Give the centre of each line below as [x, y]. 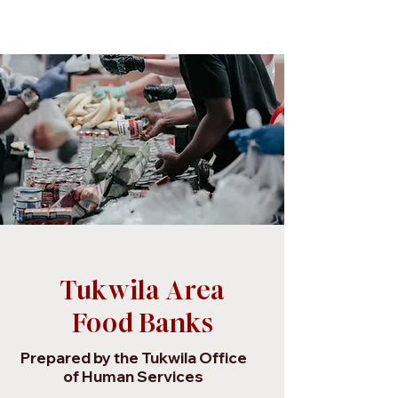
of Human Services [133, 376]
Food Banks [142, 323]
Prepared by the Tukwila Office [133, 358]
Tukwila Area [142, 291]
